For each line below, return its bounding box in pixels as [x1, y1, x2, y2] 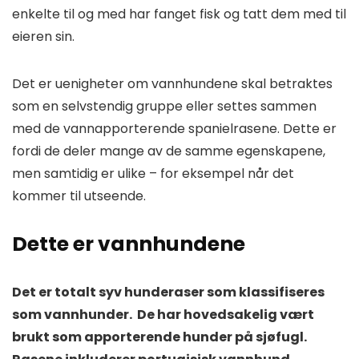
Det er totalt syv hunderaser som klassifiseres [12, 282, 325, 301]
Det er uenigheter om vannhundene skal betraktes [12, 74, 333, 93]
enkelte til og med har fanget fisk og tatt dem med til [12, 4, 346, 23]
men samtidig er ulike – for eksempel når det [12, 163, 294, 183]
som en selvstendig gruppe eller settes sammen [12, 96, 317, 115]
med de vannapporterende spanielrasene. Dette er [12, 119, 337, 138]
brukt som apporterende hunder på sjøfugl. [12, 327, 307, 346]
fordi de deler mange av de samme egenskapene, [12, 141, 325, 160]
